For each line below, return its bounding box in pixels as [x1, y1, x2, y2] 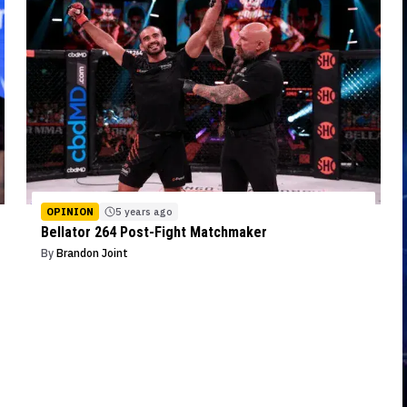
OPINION [45, 205, 94, 219]
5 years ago [114, 205, 173, 219]
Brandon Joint [55, 246, 128, 261]
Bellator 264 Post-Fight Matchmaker [40, 223, 267, 242]
